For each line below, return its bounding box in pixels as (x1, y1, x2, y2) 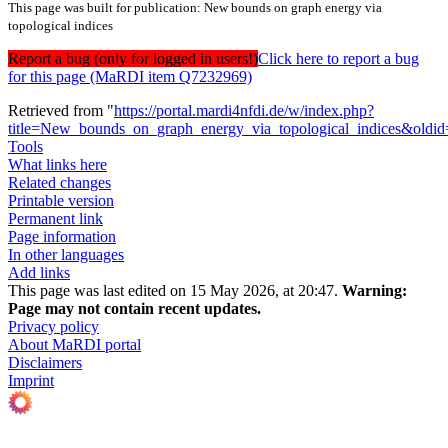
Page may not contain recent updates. (8, 300, 261, 318)
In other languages (8, 246, 124, 264)
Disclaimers (8, 354, 82, 372)
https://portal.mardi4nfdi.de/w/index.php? (114, 102, 374, 120)
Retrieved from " (8, 102, 114, 120)
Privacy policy (8, 318, 99, 336)
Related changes (8, 174, 111, 192)
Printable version (8, 192, 114, 210)
